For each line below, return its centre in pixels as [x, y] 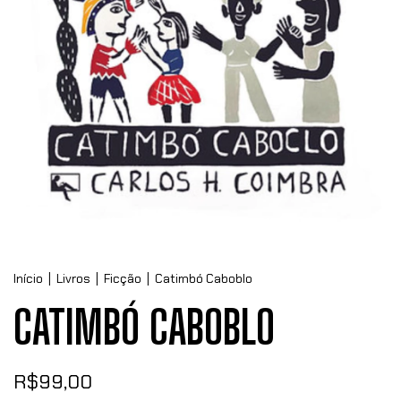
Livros [73, 279]
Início [28, 279]
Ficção [123, 279]
